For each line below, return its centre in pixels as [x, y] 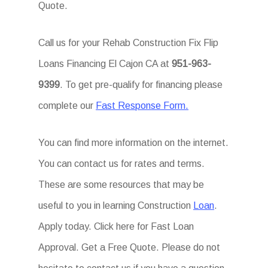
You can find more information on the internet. [134, 143]
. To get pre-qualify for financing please [141, 85]
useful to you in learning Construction [116, 205]
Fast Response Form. [142, 106]
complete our [67, 106]
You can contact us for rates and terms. [122, 164]
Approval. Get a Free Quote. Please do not [130, 247]
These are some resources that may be [121, 185]
